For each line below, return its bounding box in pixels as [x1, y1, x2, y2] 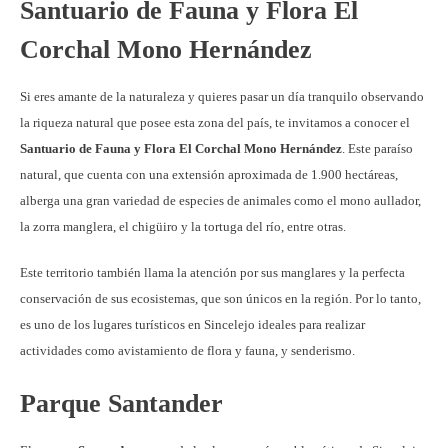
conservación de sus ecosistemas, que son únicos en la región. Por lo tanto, [20, 290, 421, 306]
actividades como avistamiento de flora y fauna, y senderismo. [20, 342, 361, 358]
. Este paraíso [342, 140, 413, 156]
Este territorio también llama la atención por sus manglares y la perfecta [20, 264, 405, 280]
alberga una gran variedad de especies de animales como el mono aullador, [20, 192, 421, 208]
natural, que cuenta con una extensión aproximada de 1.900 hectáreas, [20, 166, 398, 182]
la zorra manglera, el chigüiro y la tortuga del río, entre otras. [20, 218, 349, 234]
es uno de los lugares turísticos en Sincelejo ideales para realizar [20, 316, 365, 332]
